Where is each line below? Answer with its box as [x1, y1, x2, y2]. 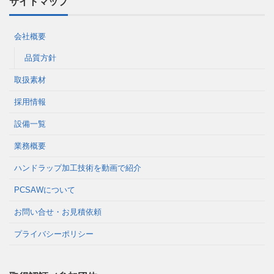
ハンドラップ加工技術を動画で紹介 [14, 163, 141, 173]
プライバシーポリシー [14, 229, 94, 239]
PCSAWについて [14, 185, 75, 195]
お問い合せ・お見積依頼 [14, 207, 102, 217]
